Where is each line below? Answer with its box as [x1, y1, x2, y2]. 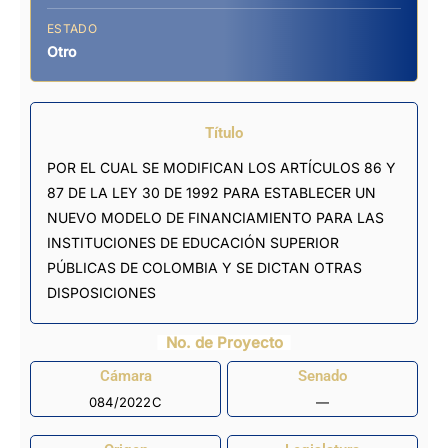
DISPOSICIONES [47, 283, 156, 301]
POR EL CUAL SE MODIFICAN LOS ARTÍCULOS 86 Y [47, 158, 396, 176]
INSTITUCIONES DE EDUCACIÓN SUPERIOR [47, 233, 339, 251]
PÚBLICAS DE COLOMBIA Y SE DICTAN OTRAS [47, 258, 362, 276]
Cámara [99, 367, 152, 386]
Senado [298, 367, 347, 386]
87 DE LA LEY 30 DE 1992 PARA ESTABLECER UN [47, 183, 376, 201]
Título [205, 123, 243, 142]
